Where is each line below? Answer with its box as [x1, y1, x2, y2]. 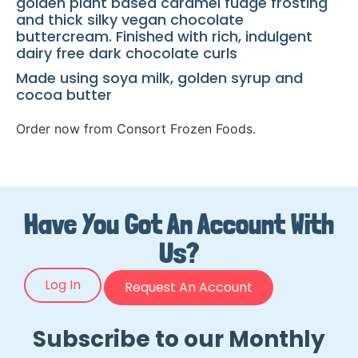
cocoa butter [16, 85, 112, 105]
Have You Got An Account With [24, 207, 334, 242]
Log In [45, 276, 81, 295]
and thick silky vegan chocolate [16, 10, 244, 30]
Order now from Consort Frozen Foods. [16, 121, 256, 137]
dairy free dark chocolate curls [16, 43, 237, 64]
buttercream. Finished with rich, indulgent [16, 26, 312, 47]
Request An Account [125, 278, 253, 297]
